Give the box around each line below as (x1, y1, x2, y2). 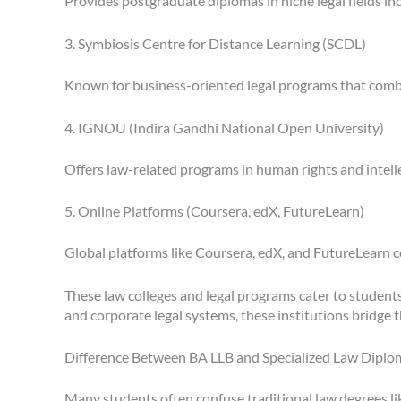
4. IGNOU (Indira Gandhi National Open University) (64, 118, 384, 136)
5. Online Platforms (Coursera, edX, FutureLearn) (64, 202, 364, 220)
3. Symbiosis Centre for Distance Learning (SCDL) (64, 34, 366, 52)
